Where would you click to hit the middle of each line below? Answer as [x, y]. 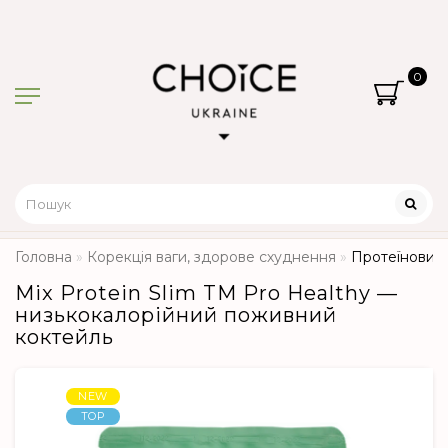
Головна [43, 257]
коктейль [64, 337]
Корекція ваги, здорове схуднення [211, 257]
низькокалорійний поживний [176, 315]
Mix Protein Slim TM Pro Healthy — [206, 293]
